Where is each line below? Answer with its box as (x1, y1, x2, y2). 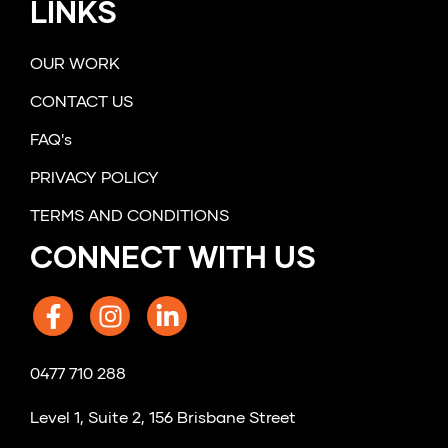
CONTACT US (30, 95, 133, 112)
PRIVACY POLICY (30, 171, 159, 188)
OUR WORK (30, 57, 120, 74)
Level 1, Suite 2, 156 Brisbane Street (30, 411, 296, 428)
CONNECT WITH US (30, 245, 316, 276)
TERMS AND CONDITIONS (30, 209, 229, 226)
